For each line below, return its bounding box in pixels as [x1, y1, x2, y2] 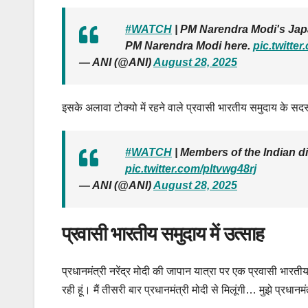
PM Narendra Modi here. [125, 40, 253, 52]
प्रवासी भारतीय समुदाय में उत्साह [62, 222, 264, 246]
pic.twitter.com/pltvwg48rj [125, 163, 256, 175]
